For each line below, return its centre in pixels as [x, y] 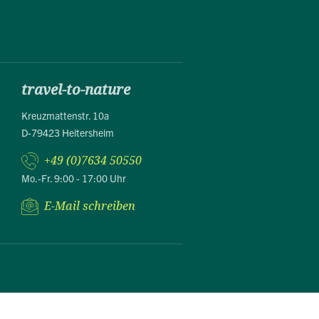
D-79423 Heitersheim [68, 133]
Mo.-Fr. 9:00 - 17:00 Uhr [74, 178]
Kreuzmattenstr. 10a [65, 116]
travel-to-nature [76, 90]
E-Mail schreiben [90, 206]
